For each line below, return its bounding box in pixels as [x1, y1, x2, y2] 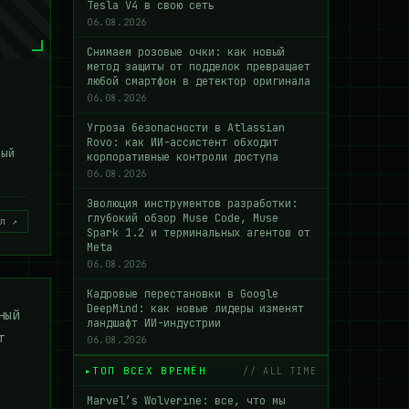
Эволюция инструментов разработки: [87, 196, 298, 211]
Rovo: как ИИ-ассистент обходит [87, 135, 278, 150]
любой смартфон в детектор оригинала [87, 74, 310, 89]
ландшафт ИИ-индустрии [87, 316, 221, 330]
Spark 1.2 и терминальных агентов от [87, 225, 310, 240]
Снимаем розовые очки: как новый [87, 45, 285, 59]
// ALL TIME [243, 364, 317, 377]
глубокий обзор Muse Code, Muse [87, 211, 278, 225]
